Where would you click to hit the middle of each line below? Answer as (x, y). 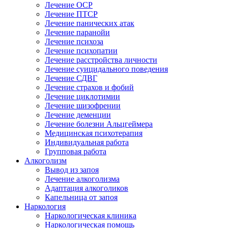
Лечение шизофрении (83, 106)
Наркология (45, 206)
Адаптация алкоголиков (87, 188)
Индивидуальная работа (87, 142)
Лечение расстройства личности (101, 60)
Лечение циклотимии (82, 96)
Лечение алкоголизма (82, 179)
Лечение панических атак (90, 23)
